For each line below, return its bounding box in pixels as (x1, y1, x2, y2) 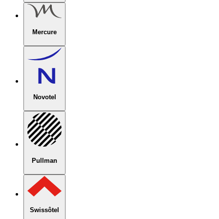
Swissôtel (30, 206, 59, 214)
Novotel (33, 93, 56, 101)
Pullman (32, 156, 57, 164)
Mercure (32, 28, 57, 36)
